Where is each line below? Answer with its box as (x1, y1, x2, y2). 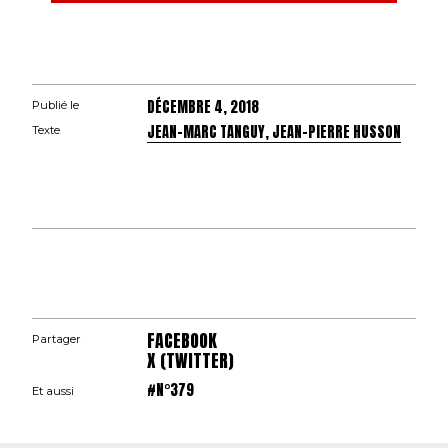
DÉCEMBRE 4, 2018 (147, 96, 260, 119)
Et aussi (32, 384, 74, 399)
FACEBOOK (147, 327, 218, 355)
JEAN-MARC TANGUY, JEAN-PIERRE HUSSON (147, 121, 402, 144)
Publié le (32, 98, 79, 113)
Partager (32, 332, 81, 347)
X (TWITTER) (147, 347, 235, 375)
